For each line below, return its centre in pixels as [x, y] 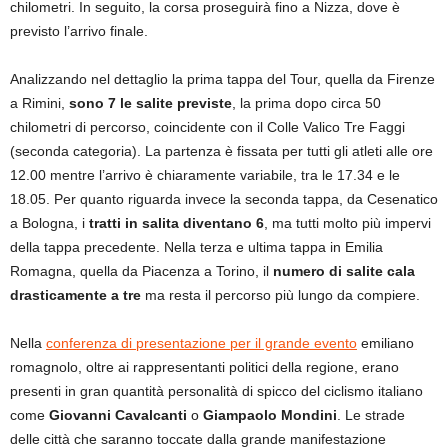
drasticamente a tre [75, 294]
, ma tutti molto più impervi [347, 222]
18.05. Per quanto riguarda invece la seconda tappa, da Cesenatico [224, 198]
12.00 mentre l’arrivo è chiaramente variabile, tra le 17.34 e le [205, 174]
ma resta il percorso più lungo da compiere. [280, 294]
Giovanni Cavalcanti [118, 414]
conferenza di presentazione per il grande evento [201, 342]
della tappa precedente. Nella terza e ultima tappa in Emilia [196, 246]
